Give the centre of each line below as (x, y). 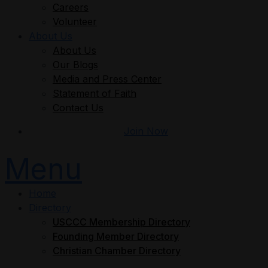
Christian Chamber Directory (117, 251)
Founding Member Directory (116, 236)
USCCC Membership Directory (121, 222)
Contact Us (78, 108)
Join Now (146, 131)
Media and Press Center (107, 79)
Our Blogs (75, 65)
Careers (71, 7)
